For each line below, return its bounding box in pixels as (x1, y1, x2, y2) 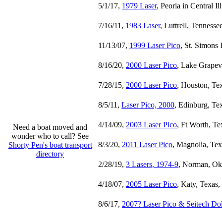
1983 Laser (125, 21, 160, 30)
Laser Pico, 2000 (121, 101, 174, 109)
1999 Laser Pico (129, 41, 180, 50)
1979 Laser (122, 1, 157, 10)
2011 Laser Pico (122, 140, 172, 149)
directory (36, 150, 64, 158)
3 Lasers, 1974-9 (126, 160, 178, 168)
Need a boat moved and (13, 123, 87, 131)
